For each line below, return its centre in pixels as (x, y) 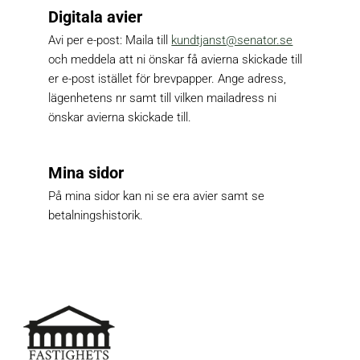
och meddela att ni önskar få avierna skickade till (176, 60)
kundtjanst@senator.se (232, 41)
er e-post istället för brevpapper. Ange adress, (168, 79)
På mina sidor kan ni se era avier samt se (157, 196)
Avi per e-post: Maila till (110, 41)
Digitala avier (96, 17)
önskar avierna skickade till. (120, 118)
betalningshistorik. (96, 216)
